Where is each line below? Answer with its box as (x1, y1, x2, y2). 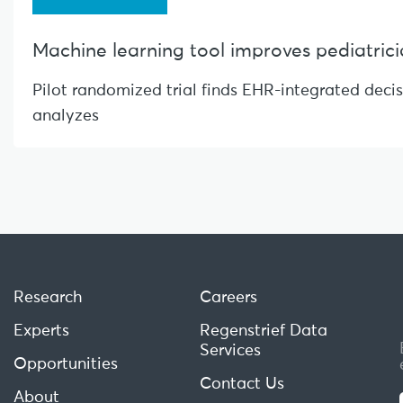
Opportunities (13, 355, 118, 372)
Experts (13, 322, 69, 339)
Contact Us (199, 375, 284, 392)
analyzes (32, 107, 99, 124)
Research (13, 289, 83, 306)
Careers (199, 289, 257, 306)
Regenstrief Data (199, 322, 327, 339)
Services (199, 342, 261, 359)
